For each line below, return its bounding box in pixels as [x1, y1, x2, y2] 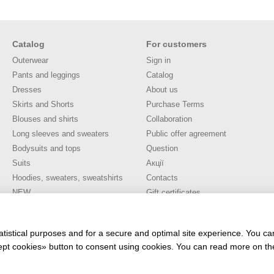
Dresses [12, 85, 42, 95]
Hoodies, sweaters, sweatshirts [12, 173, 123, 183]
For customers [146, 39, 207, 50]
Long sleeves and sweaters [12, 129, 109, 139]
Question [146, 144, 178, 154]
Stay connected [146, 215, 198, 224]
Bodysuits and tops [12, 144, 81, 154]
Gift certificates [146, 188, 201, 198]
